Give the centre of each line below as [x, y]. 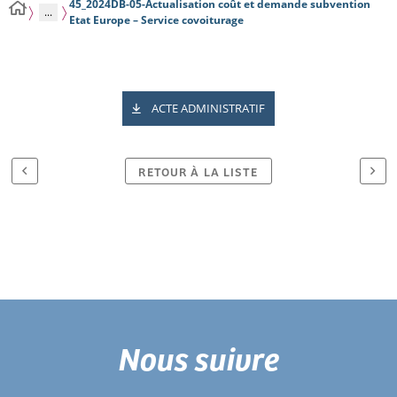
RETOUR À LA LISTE [198, 171]
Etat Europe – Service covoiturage [156, 20]
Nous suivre [198, 358]
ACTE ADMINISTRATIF [208, 108]
